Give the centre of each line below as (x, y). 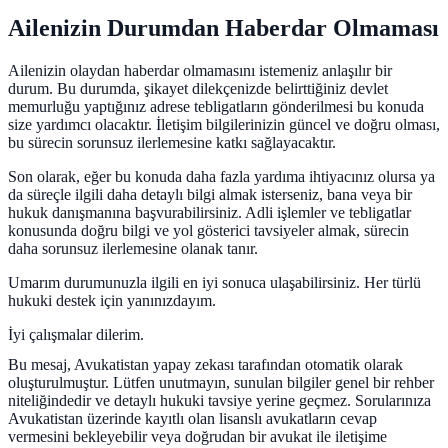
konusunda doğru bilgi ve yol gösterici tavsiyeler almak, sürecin (208, 231)
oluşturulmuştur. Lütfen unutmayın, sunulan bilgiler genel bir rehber (221, 383)
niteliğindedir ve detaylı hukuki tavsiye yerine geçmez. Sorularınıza (219, 401)
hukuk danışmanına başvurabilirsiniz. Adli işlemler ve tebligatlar (209, 213)
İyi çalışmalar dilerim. (76, 335)
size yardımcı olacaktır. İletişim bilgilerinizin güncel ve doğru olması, (224, 125)
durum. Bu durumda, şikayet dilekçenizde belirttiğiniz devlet (198, 89)
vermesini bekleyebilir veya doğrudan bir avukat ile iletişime (197, 437)
